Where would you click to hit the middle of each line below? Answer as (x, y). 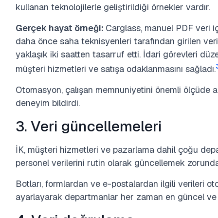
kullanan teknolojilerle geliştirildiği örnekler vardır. (113, 7)
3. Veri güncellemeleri (89, 126)
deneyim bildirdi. (48, 103)
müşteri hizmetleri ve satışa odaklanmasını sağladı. (116, 69)
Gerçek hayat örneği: (61, 28)
